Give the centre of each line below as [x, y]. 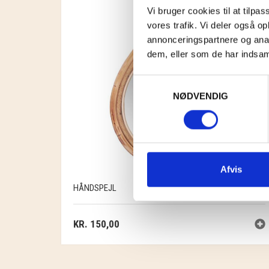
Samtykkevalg [162, 82]
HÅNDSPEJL [95, 188]
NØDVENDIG [201, 95]
